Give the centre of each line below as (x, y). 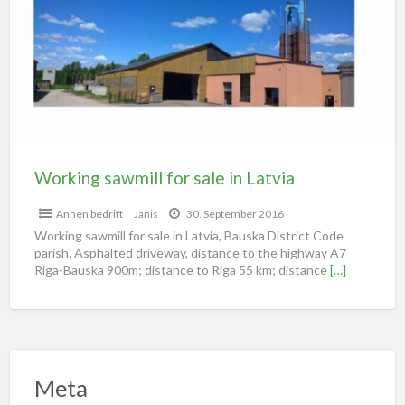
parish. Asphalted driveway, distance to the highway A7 (190, 252)
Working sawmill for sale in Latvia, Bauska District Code (188, 235)
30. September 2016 (234, 213)
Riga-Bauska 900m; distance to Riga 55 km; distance (182, 269)
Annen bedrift (89, 213)
